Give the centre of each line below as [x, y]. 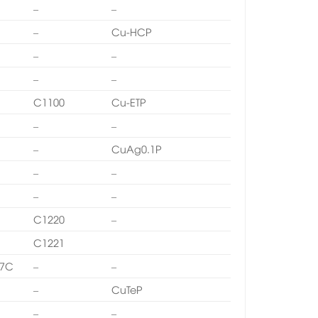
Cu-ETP [129, 102]
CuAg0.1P [137, 148]
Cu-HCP [132, 31]
